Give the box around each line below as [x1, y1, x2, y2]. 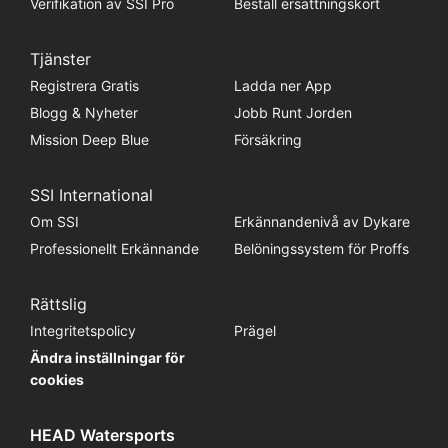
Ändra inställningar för [29, 349, 185, 367]
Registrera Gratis [29, 77, 139, 95]
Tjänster [29, 49, 91, 70]
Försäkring [233, 131, 302, 149]
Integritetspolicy [29, 322, 136, 340]
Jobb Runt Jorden [233, 104, 352, 122]
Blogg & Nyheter [29, 104, 138, 122]
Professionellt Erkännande [29, 240, 199, 258]
